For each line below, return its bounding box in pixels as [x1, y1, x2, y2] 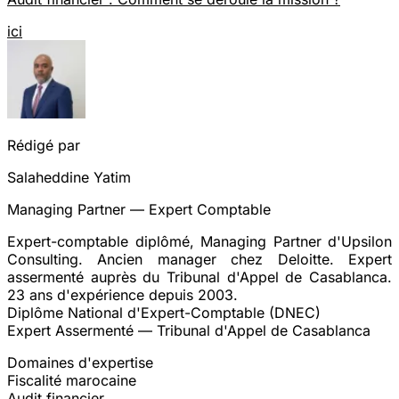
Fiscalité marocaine [7, 370, 136, 389]
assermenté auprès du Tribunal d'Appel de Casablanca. [7, 267, 392, 286]
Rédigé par [7, 135, 80, 154]
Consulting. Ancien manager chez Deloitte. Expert [7, 249, 392, 268]
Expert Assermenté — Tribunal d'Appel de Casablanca [7, 321, 370, 339]
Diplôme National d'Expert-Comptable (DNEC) [7, 303, 321, 322]
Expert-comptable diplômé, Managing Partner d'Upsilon [7, 232, 392, 250]
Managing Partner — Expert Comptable [7, 199, 271, 218]
